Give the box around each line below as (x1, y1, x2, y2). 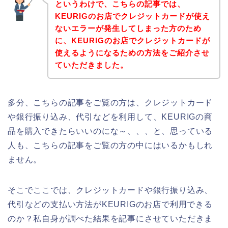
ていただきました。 (54, 60, 128, 69)
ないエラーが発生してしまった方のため (54, 23, 202, 33)
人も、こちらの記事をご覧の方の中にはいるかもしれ (8, 140, 213, 150)
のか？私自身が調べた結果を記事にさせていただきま (8, 214, 213, 223)
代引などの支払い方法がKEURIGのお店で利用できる (8, 199, 213, 209)
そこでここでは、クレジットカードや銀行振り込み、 (8, 185, 213, 194)
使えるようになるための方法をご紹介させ (54, 48, 210, 57)
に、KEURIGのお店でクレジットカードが (54, 36, 210, 45)
